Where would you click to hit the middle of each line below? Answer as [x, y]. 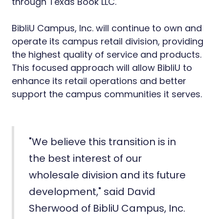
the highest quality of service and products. [107, 55]
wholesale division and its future [107, 175]
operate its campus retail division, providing [108, 41]
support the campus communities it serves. [108, 94]
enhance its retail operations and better [99, 81]
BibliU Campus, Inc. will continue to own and [107, 28]
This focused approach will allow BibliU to [102, 68]
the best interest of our [85, 158]
